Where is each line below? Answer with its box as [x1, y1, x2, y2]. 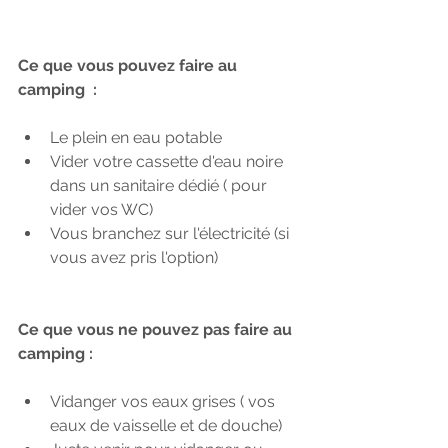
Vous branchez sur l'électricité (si [50, 224, 293, 243]
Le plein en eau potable [50, 128, 222, 147]
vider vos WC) [50, 200, 153, 219]
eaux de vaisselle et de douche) [50, 416, 282, 435]
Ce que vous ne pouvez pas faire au [18, 320, 296, 339]
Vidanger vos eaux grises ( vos [50, 392, 279, 411]
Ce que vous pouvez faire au [18, 56, 241, 75]
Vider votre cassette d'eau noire [50, 152, 287, 171]
